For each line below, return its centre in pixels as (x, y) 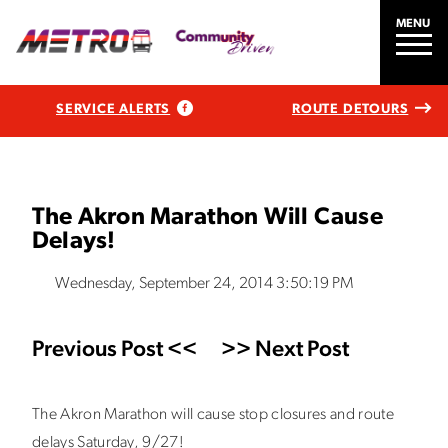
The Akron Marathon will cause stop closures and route (213, 415)
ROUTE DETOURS (350, 109)
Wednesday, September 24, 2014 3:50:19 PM (204, 284)
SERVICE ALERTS (113, 109)
